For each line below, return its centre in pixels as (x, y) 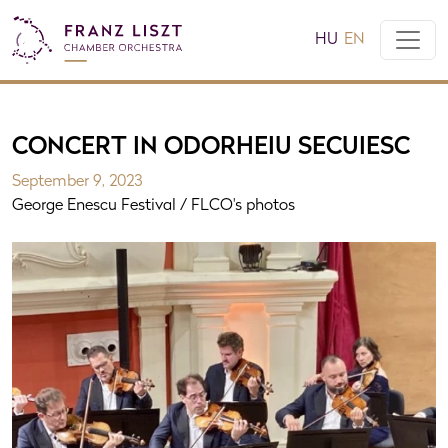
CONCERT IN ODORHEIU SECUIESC (211, 148)
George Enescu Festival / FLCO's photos (153, 206)
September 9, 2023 (77, 182)
